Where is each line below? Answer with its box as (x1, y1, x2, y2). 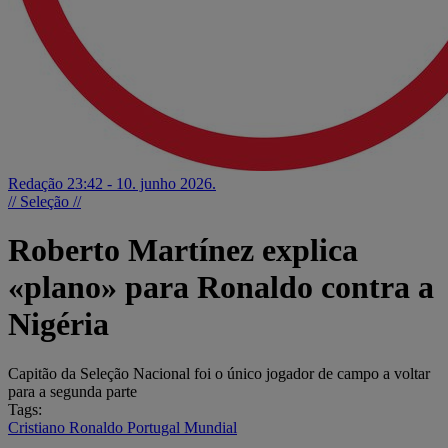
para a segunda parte (8, 382, 137, 400)
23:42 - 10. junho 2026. (67, 175, 216, 192)
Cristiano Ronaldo (8, 418, 127, 436)
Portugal (127, 418, 184, 436)
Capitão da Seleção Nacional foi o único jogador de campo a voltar (8, 364, 430, 382)
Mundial (184, 418, 237, 436)
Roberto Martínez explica (8, 232, 358, 269)
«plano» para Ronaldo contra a (8, 269, 434, 306)
